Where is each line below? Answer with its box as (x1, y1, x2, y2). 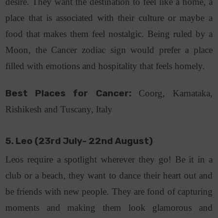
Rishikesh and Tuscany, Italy (5, 104, 115, 115)
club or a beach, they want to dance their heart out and (5, 170, 213, 181)
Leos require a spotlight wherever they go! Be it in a (5, 154, 213, 165)
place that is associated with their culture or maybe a (5, 13, 213, 23)
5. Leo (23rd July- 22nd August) (5, 136, 153, 147)
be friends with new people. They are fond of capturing (5, 186, 213, 197)
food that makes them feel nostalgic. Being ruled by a (5, 29, 213, 39)
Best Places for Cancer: (5, 88, 139, 99)
